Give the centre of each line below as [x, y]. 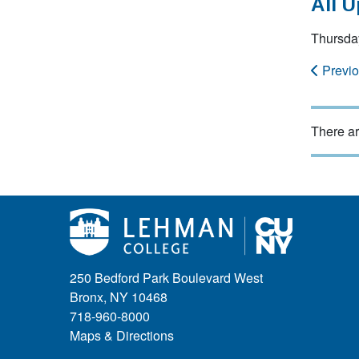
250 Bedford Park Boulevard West [166, 278]
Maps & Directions [122, 336]
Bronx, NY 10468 [119, 297]
